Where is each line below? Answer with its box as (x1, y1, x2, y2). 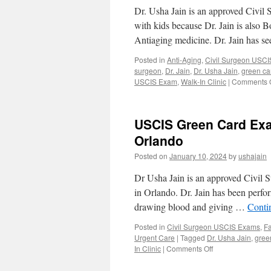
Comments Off (166, 243, 213, 253)
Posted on (134, 151, 168, 161)
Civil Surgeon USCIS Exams (167, 221, 260, 232)
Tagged (180, 232, 205, 243)
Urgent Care (134, 232, 175, 243)
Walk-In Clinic (181, 76, 226, 87)
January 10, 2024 (169, 151, 227, 161)
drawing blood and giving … (134, 200, 247, 213)
